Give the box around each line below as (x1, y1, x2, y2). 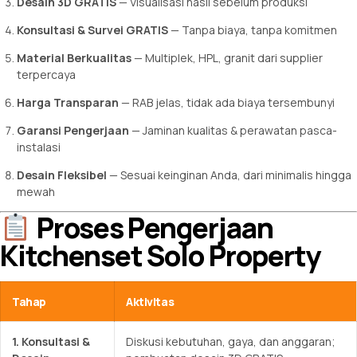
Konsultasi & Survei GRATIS (17, 22, 168, 38)
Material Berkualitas (17, 50, 131, 66)
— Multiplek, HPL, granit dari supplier (131, 50, 323, 66)
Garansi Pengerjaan (17, 123, 129, 139)
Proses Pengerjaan (31, 208, 273, 247)
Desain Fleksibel (17, 167, 107, 183)
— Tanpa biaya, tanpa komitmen (168, 22, 339, 38)
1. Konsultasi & (12, 333, 90, 349)
